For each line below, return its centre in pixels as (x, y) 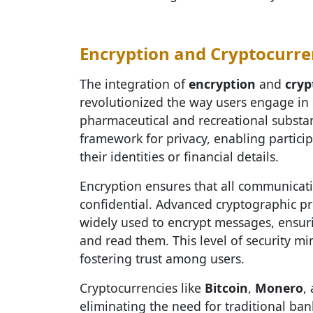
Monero (279, 288)
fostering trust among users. (162, 259)
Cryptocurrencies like (142, 288)
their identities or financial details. (179, 156)
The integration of (134, 84)
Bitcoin (226, 288)
